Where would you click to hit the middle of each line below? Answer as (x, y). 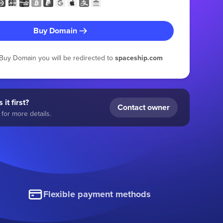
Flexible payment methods (97, 194)
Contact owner (143, 107)
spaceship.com (139, 57)
